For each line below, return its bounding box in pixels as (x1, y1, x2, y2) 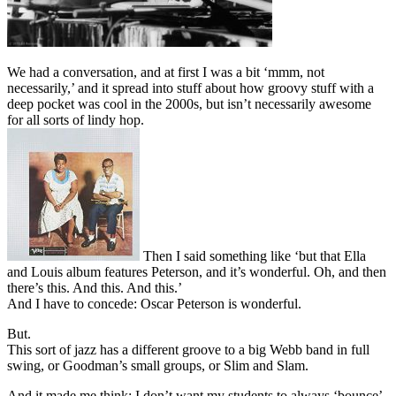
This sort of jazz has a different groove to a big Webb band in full (7, 342, 369, 358)
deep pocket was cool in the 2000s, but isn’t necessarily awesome (7, 96, 371, 112)
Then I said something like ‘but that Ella (140, 248, 366, 264)
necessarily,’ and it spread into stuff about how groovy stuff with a (7, 80, 374, 96)
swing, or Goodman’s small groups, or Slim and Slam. (7, 358, 308, 374)
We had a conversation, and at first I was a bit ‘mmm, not (7, 65, 324, 80)
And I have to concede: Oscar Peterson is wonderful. (7, 296, 301, 312)
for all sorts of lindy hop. (7, 112, 144, 128)
